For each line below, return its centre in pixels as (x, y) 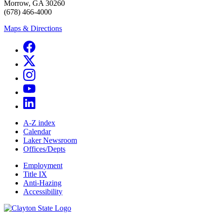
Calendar (37, 132)
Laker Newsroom (50, 140)
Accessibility (43, 192)
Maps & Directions (33, 29)
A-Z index (39, 123)
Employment (43, 166)
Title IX (35, 174)
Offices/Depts (44, 149)
